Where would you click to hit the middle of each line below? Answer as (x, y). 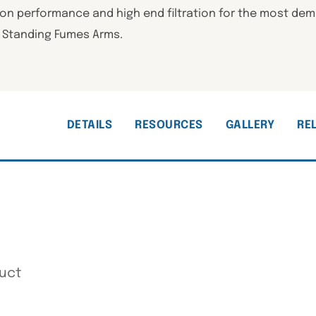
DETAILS (89, 125)
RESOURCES (169, 125)
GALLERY (250, 125)
